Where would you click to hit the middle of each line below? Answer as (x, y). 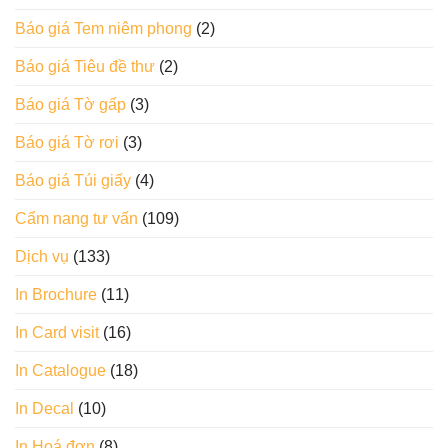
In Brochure (56, 295)
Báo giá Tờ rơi (67, 143)
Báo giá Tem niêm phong (103, 29)
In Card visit (57, 333)
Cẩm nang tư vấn (76, 219)
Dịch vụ (42, 257)
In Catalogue (60, 371)
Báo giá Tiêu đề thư (85, 67)
